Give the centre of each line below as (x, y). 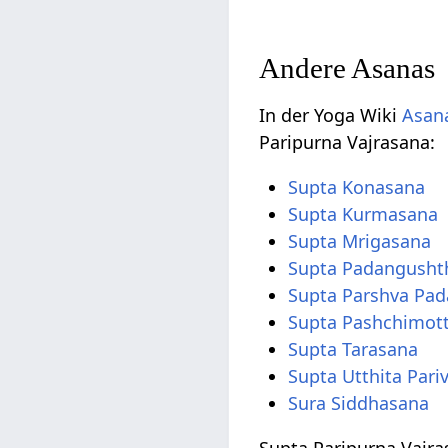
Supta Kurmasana (363, 214)
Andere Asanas (347, 68)
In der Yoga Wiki (331, 115)
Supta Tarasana (353, 349)
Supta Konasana (357, 187)
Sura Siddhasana (359, 403)
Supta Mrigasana (360, 241)
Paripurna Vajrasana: (347, 142)
